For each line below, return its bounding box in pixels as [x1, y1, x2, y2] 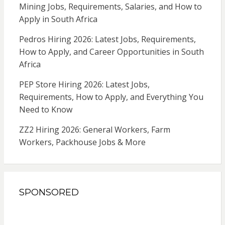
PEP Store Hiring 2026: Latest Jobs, [19, 78, 150, 90]
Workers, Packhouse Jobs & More [19, 136, 146, 148]
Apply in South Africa [19, 13, 97, 25]
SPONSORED [19, 186, 79, 198]
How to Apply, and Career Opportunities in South [19, 46, 204, 57]
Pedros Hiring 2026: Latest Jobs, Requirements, [19, 33, 196, 45]
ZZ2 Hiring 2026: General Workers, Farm [19, 124, 170, 135]
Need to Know [19, 103, 72, 115]
